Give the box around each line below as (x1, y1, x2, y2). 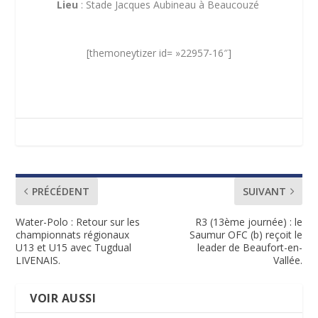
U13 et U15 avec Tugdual (16, 241, 132, 255)
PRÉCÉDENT (32, 185, 90, 199)
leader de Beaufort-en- (197, 241, 302, 255)
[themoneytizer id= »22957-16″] (87, 46, 231, 60)
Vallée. (273, 253, 302, 268)
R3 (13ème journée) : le (194, 215, 302, 229)
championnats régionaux (16, 228, 130, 242)
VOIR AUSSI (30, 290, 97, 307)
